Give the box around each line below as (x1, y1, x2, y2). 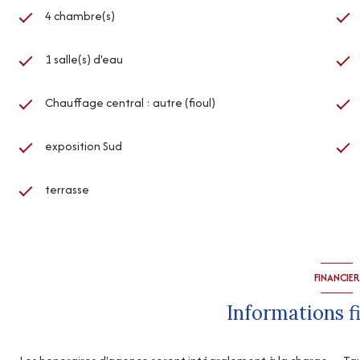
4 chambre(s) (45, 6, 115, 24)
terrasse (45, 180, 89, 198)
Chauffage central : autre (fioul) (45, 93, 215, 111)
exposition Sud (45, 137, 122, 154)
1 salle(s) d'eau (45, 50, 123, 67)
